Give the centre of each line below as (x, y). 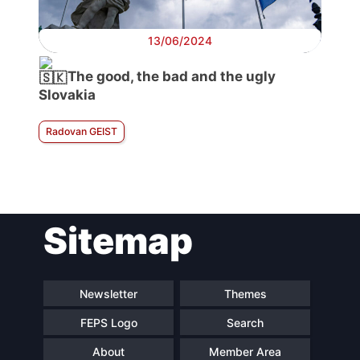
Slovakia (67, 95)
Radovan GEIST (82, 132)
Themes (245, 293)
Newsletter (108, 293)
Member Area (245, 351)
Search (245, 322)
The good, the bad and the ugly (170, 77)
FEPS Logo (108, 322)
